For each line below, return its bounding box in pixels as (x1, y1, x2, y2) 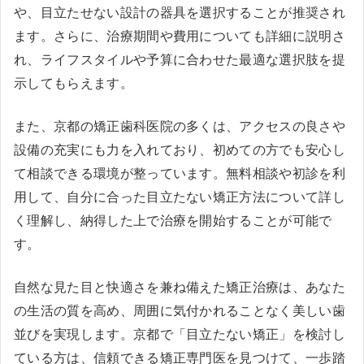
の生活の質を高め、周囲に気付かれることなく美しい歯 (14, 302, 345, 318)
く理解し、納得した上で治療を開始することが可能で (14, 212, 332, 228)
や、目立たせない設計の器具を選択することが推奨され (14, 4, 345, 20)
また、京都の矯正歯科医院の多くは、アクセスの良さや (14, 118, 345, 134)
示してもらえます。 (14, 75, 133, 91)
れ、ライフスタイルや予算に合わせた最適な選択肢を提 (14, 51, 346, 67)
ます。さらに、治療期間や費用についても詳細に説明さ (14, 28, 345, 44)
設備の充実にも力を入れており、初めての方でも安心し (14, 141, 346, 158)
